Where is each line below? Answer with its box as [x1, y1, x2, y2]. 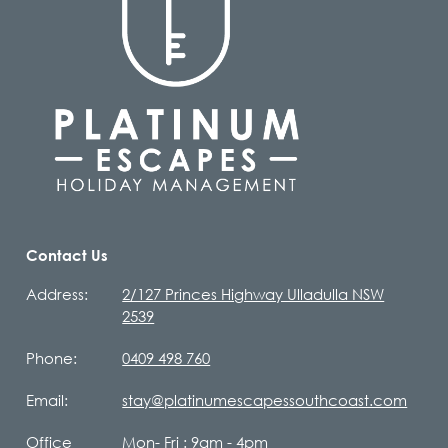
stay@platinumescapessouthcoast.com [122, 390, 408, 409]
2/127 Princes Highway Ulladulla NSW [122, 284, 385, 303]
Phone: [26, 348, 78, 367]
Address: [26, 284, 89, 303]
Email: [26, 390, 69, 409]
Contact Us [26, 246, 109, 265]
